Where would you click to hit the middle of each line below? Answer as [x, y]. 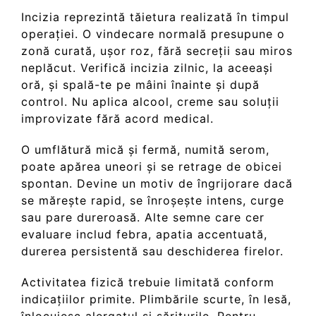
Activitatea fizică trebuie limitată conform [148, 282]
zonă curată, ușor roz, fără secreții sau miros [157, 51]
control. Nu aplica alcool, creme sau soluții [150, 102]
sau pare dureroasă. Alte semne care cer [143, 218]
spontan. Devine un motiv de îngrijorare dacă [157, 184]
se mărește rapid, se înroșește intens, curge [153, 201]
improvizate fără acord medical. [117, 119]
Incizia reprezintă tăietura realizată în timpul [155, 17]
